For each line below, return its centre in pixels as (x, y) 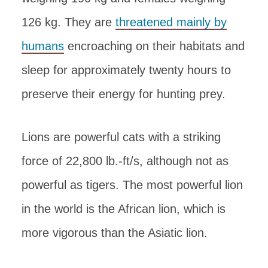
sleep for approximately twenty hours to (126, 70)
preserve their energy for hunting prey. (124, 94)
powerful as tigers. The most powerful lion (132, 185)
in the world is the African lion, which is (124, 208)
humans (43, 46)
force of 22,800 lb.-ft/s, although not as (125, 161)
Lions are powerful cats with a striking (121, 137)
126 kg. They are (68, 22)
